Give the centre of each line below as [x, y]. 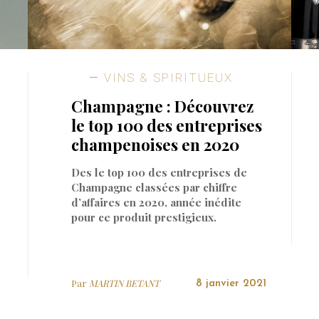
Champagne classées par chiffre [154, 187]
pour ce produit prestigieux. [143, 217]
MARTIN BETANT [124, 283]
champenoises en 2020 [155, 144]
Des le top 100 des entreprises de [159, 172]
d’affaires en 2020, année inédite [156, 202]
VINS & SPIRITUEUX [166, 78]
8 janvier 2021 [231, 283]
